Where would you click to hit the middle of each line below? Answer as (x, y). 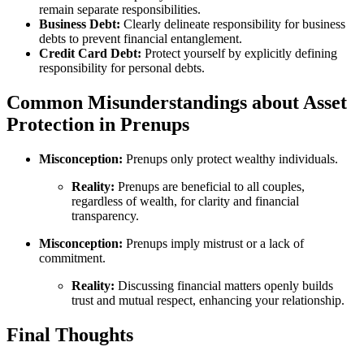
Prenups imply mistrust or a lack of (213, 243)
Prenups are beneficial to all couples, (210, 186)
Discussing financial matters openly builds (224, 285)
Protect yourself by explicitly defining (239, 54)
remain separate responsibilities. (120, 10)
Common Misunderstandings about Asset (177, 103)
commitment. (72, 258)
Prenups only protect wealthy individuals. (230, 158)
